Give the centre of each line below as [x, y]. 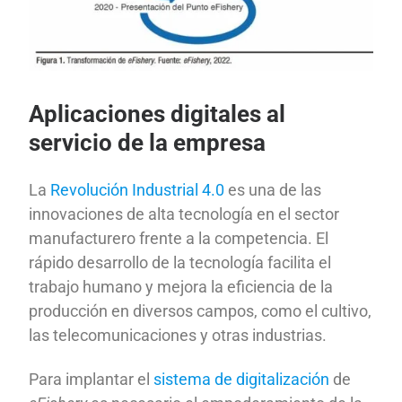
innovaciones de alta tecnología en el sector [184, 214]
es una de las [273, 189]
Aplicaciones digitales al [157, 114]
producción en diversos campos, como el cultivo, [201, 310]
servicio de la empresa [148, 143]
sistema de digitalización [242, 380]
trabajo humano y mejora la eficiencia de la [181, 286]
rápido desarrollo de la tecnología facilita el [180, 262]
